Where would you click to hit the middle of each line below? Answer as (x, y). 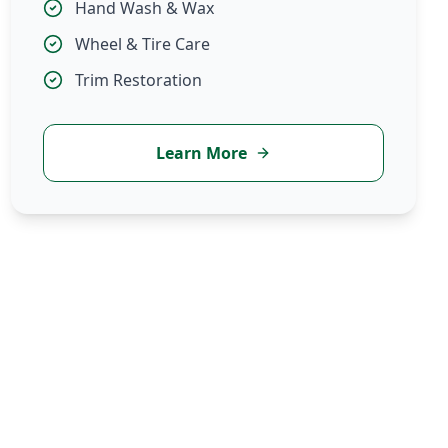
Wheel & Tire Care (142, 44)
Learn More (201, 153)
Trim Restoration (138, 80)
